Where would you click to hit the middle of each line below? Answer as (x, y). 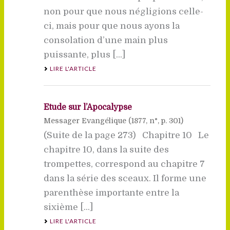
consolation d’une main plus (106, 40)
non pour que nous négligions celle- (123, 11)
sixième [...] (68, 207)
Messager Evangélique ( (87, 120)
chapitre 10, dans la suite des (106, 149)
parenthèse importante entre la (111, 193)
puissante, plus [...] (84, 54)
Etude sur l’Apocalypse (88, 107)
